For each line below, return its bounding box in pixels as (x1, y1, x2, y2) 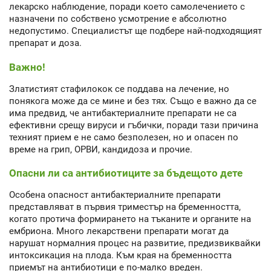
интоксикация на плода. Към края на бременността (9, 250, 232, 261)
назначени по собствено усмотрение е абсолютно (9, 13, 227, 25)
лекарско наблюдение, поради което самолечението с (9, 1, 245, 13)
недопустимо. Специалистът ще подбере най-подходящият (9, 25, 262, 37)
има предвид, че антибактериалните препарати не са (9, 107, 237, 119)
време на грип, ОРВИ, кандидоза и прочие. (9, 143, 192, 155)
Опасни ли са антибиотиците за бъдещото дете (9, 167, 243, 180)
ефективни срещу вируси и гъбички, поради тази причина (9, 119, 258, 131)
